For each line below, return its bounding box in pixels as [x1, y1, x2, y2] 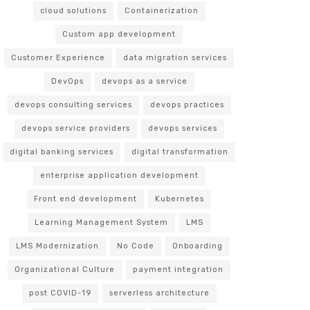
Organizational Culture [15, 265, 115, 274]
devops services [147, 124, 217, 133]
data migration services [123, 53, 227, 62]
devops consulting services [14, 100, 132, 109]
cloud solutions [39, 6, 107, 15]
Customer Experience [11, 53, 105, 62]
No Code [116, 241, 154, 250]
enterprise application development [39, 171, 199, 180]
